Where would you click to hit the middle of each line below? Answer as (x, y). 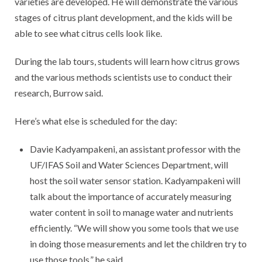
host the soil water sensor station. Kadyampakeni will (135, 180)
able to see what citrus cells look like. (91, 33)
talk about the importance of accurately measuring (131, 196)
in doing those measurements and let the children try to (139, 243)
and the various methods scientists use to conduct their (123, 77)
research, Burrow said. (59, 92)
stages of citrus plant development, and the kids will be (123, 17)
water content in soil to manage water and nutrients (132, 212)
